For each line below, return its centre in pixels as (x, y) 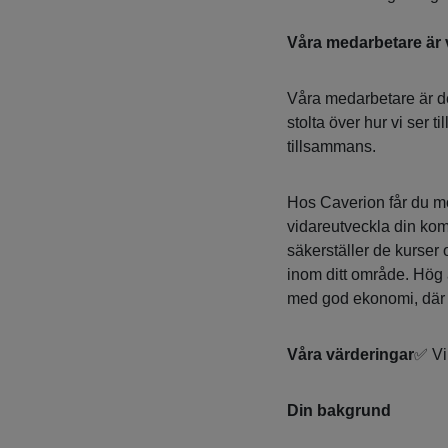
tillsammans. (331, 147)
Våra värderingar (350, 355)
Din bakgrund (338, 411)
